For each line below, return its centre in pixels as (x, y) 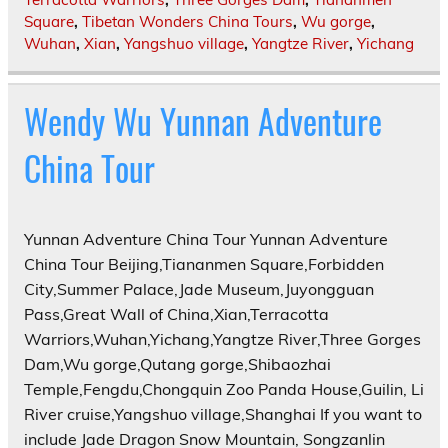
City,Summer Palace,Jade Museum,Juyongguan (199, 288)
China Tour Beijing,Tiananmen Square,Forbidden (204, 263)
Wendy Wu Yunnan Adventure (203, 121)
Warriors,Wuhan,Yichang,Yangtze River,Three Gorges (222, 338)
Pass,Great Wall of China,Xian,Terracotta (176, 313)
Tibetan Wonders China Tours (187, 22)
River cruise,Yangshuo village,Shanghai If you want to (223, 413)
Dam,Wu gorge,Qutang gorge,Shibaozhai (177, 363)
